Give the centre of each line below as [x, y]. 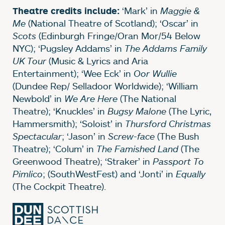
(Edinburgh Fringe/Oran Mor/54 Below [118, 35]
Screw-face [131, 136]
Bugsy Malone [138, 111]
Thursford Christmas [168, 123]
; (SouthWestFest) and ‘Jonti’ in [109, 174]
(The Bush [177, 136]
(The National [147, 98]
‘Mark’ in [140, 10]
